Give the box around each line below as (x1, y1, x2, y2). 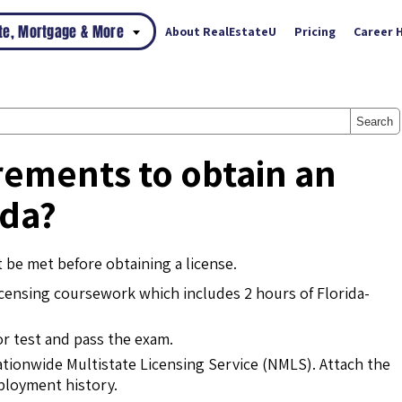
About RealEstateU (165, 23, 276, 39)
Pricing (294, 23, 336, 39)
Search (356, 114, 394, 128)
